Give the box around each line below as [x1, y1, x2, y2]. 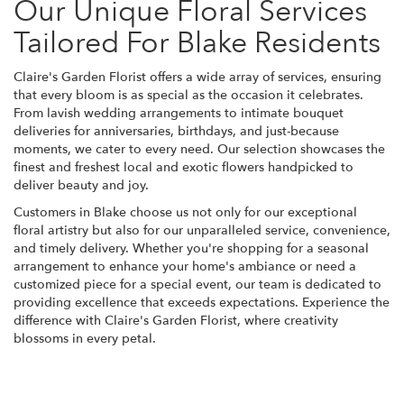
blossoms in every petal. [14, 329, 156, 347]
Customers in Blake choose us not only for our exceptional [14, 203, 357, 221]
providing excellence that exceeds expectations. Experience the [14, 293, 390, 311]
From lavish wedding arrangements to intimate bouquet [14, 104, 344, 122]
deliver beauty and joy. [14, 176, 149, 194]
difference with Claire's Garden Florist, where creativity [14, 311, 338, 329]
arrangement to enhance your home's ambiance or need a [14, 257, 356, 275]
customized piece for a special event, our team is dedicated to [14, 275, 381, 293]
